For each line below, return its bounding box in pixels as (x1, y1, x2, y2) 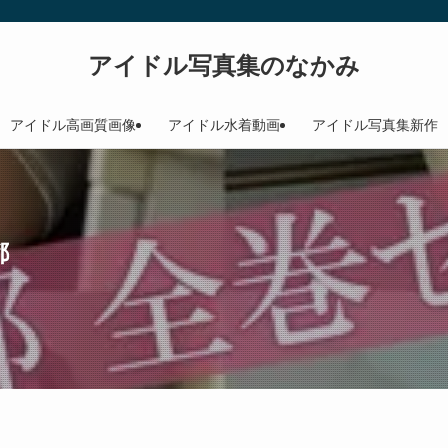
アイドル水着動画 (168, 117, 280, 133)
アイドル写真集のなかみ (88, 52, 360, 79)
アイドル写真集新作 (312, 117, 438, 133)
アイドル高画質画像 (10, 117, 136, 133)
